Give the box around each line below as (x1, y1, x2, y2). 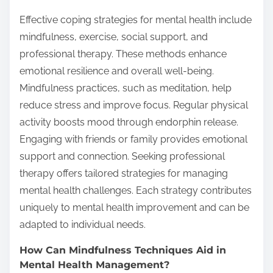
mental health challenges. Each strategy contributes (19, 185, 252, 197)
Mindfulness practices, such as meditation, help (19, 82, 232, 94)
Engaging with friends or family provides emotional (19, 133, 247, 146)
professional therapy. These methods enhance (19, 48, 227, 60)
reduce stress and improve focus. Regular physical (19, 99, 248, 112)
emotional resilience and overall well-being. (19, 65, 214, 77)
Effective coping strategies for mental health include (19, 14, 252, 26)
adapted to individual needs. (19, 219, 146, 231)
